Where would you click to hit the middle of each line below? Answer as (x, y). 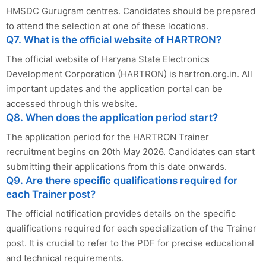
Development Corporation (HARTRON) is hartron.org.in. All (129, 74)
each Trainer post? (51, 194)
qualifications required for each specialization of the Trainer (131, 228)
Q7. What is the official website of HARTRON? (114, 39)
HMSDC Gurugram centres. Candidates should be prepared (131, 11)
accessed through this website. (72, 103)
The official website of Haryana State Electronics (108, 59)
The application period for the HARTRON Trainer (107, 137)
